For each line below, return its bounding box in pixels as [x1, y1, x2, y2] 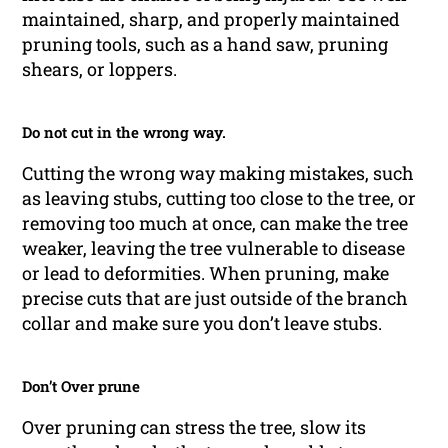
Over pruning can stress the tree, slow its [22, 414, 367, 439]
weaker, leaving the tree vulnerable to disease [22, 235, 406, 260]
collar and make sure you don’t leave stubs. [22, 310, 383, 335]
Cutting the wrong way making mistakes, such [22, 160, 415, 185]
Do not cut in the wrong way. [22, 121, 227, 142]
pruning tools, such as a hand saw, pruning [22, 31, 389, 56]
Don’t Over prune [22, 375, 141, 396]
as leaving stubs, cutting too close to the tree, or [22, 185, 417, 210]
